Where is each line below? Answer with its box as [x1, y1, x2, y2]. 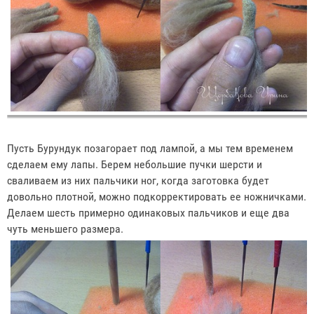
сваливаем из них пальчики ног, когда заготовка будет [7, 174, 269, 188]
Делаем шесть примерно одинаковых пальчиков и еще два [7, 206, 289, 220]
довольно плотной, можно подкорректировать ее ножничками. [7, 190, 306, 204]
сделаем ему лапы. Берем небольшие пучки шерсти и [7, 158, 262, 172]
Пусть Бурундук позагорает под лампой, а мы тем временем [7, 142, 293, 156]
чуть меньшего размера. [7, 222, 126, 236]
